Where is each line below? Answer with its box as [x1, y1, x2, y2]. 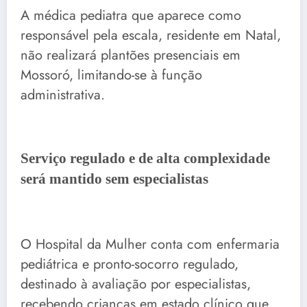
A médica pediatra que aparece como [21, 5, 241, 25]
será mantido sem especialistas [21, 171, 208, 188]
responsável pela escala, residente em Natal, [21, 25, 281, 45]
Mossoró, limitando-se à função [21, 64, 202, 85]
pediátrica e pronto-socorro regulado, [21, 254, 238, 274]
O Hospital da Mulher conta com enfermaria [21, 234, 280, 254]
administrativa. [21, 84, 105, 105]
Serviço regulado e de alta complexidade [21, 150, 270, 167]
